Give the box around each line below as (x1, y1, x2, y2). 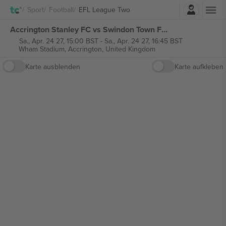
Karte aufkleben (175, 61, 223, 72)
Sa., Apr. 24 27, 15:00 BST (19, 36, 98, 46)
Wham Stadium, (18, 44, 68, 54)
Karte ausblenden (25, 61, 80, 72)
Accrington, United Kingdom (68, 44, 155, 54)
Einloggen (125, 2, 157, 12)
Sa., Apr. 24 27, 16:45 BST (104, 36, 183, 46)
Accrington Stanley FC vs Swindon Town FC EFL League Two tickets (161, 23, 167, 35)
